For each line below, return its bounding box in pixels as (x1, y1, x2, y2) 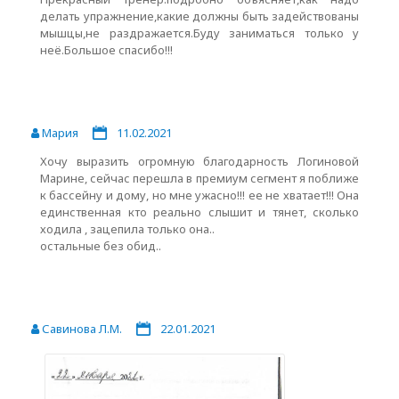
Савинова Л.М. (39, 321, 122, 337)
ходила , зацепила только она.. (40, 221, 215, 237)
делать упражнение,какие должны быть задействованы (40, 8, 359, 24)
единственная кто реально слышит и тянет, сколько (40, 204, 359, 220)
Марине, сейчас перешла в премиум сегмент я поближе (40, 170, 359, 186)
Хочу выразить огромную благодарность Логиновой (40, 153, 359, 169)
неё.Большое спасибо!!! (40, 42, 173, 58)
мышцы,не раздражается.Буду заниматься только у (40, 25, 359, 41)
